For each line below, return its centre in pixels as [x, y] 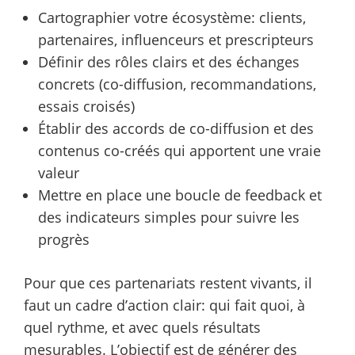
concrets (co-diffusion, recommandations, [177, 84]
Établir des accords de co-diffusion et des [176, 128]
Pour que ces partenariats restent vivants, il [168, 282]
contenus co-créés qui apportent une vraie [179, 150]
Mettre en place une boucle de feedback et [180, 195]
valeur [59, 172]
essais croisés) [86, 106]
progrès [64, 239]
